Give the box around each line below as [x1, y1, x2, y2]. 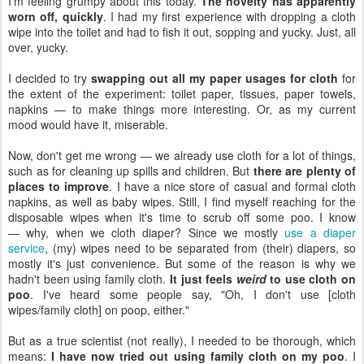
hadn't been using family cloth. [8, 271, 170, 288]
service [8, 240, 45, 257]
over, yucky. [8, 39, 68, 56]
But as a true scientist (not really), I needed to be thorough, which [8, 332, 356, 349]
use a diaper [284, 224, 357, 241]
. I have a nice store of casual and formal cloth [109, 178, 357, 195]
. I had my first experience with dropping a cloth [102, 8, 357, 25]
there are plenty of [253, 162, 356, 180]
